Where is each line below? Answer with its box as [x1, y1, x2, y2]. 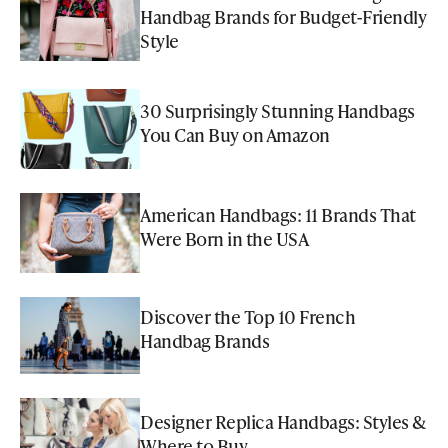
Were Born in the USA [140, 225, 308, 251]
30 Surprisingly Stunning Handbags [140, 97, 415, 123]
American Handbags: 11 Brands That [140, 201, 416, 227]
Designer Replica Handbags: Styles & [140, 409, 425, 435]
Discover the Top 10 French [140, 304, 355, 330]
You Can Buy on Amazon [140, 121, 330, 147]
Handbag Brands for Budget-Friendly [140, 3, 426, 29]
